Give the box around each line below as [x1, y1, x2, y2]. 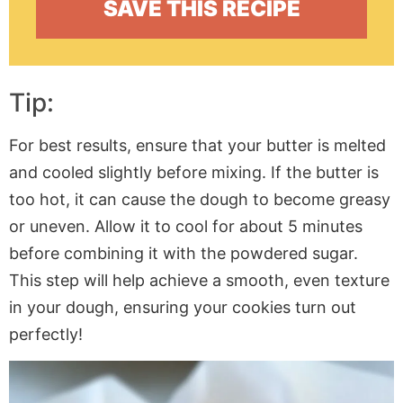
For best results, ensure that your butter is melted [9, 135, 386, 155]
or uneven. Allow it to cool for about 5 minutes [9, 216, 363, 236]
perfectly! [9, 324, 83, 344]
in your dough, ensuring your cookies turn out [9, 297, 356, 317]
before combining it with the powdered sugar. [9, 243, 358, 263]
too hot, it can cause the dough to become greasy [9, 189, 390, 209]
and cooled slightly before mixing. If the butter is [9, 162, 379, 182]
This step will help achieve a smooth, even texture [9, 270, 390, 290]
